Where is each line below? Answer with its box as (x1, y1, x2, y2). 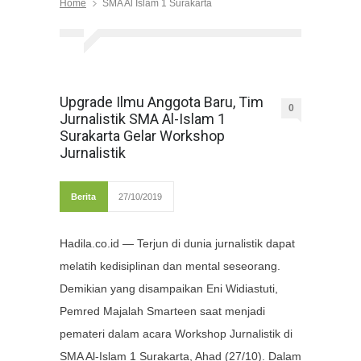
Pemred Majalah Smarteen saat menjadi (60, 305, 265, 318)
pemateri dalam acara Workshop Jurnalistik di (60, 327, 293, 341)
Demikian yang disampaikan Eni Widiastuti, (60, 282, 278, 296)
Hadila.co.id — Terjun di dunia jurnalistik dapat (60, 237, 295, 251)
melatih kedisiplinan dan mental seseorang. (60, 259, 280, 273)
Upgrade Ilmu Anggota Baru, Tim (60, 93, 263, 111)
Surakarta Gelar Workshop (60, 127, 225, 145)
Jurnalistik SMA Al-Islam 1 (60, 110, 226, 128)
